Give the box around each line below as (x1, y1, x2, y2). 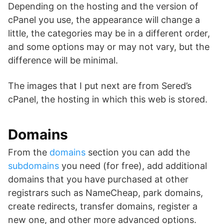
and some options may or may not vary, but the (8, 41, 209, 52)
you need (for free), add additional (59, 160, 207, 171)
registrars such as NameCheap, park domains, (8, 187, 203, 198)
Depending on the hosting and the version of (8, 1, 198, 12)
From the (8, 147, 49, 158)
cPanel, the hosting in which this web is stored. (8, 94, 207, 105)
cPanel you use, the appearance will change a (8, 14, 200, 25)
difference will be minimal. (8, 55, 118, 66)
